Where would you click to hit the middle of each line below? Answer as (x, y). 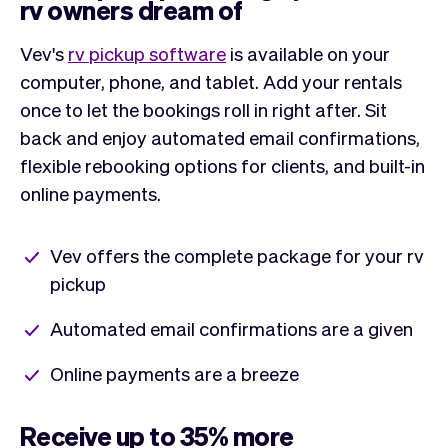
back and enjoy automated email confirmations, (220, 136)
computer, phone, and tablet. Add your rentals (211, 80)
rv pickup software (147, 52)
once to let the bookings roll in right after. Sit (203, 108)
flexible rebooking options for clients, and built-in (222, 164)
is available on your (308, 52)
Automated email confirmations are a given (231, 327)
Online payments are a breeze (174, 372)
